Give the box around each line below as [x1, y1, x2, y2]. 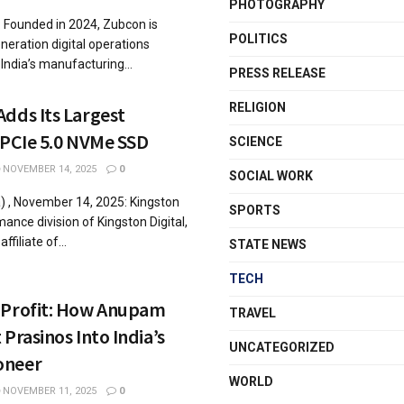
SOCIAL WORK [229, 169, 313, 183]
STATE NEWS [229, 237, 307, 252]
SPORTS [229, 203, 280, 217]
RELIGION [229, 100, 286, 115]
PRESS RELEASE [229, 66, 326, 80]
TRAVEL [229, 306, 276, 320]
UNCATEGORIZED [229, 340, 335, 354]
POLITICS [229, 32, 288, 46]
